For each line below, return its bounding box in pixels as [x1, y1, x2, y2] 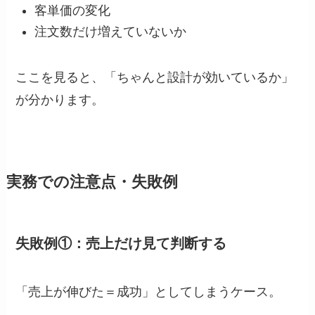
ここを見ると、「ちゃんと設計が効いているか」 [15, 70, 295, 84]
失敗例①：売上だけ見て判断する [15, 236, 227, 252]
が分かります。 [15, 92, 105, 107]
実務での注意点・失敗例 [6, 173, 178, 191]
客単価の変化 [34, 3, 111, 18]
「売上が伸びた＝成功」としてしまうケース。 [15, 285, 282, 300]
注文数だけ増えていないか [34, 25, 187, 39]
